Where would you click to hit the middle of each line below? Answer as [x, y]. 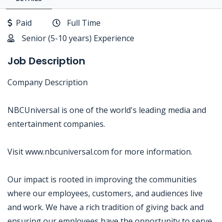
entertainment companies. [56, 124]
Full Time [84, 23]
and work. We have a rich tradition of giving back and [106, 207]
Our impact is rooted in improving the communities [102, 179]
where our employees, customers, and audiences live [105, 193]
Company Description [48, 82]
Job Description [46, 61]
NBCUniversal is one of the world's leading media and [107, 110]
